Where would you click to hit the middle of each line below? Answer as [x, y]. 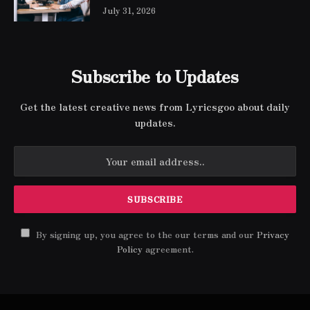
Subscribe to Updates [155, 75]
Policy [129, 248]
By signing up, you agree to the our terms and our [145, 234]
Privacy [273, 234]
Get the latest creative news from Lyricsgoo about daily [155, 106]
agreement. [168, 248]
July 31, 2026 [129, 10]
